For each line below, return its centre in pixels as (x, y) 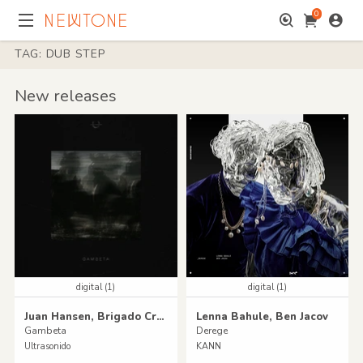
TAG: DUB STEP (60, 53)
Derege (211, 330)
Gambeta (45, 330)
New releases (65, 96)
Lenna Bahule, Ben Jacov (262, 316)
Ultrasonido (47, 346)
